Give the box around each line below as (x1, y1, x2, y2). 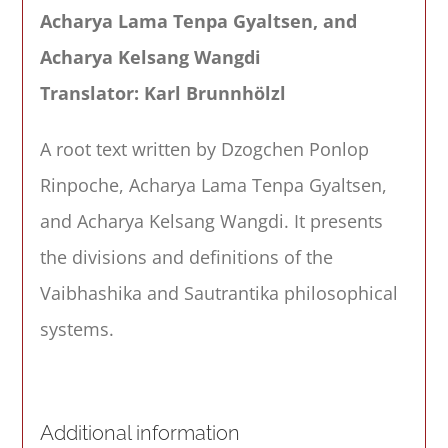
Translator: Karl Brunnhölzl (39, 81, 286, 106)
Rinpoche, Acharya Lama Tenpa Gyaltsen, (39, 173, 387, 198)
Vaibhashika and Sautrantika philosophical (39, 281, 398, 306)
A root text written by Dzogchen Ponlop (39, 137, 369, 162)
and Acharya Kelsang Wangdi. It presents (39, 209, 383, 234)
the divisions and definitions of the (39, 245, 333, 270)
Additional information (39, 422, 240, 446)
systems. (39, 317, 114, 342)
